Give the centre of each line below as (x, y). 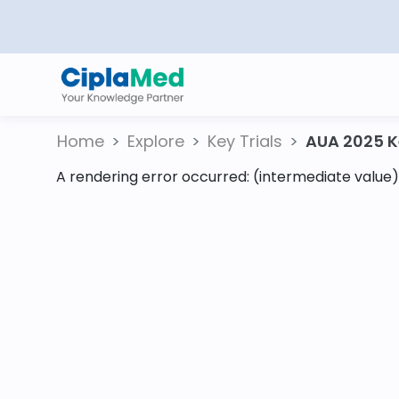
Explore (156, 141)
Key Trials (245, 141)
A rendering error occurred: (155, 177)
